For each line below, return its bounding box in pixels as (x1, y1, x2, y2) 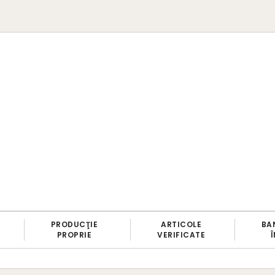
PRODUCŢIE (50, 219, 98, 230)
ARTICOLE (161, 219, 201, 230)
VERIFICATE (157, 230, 205, 241)
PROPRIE (56, 230, 92, 241)
